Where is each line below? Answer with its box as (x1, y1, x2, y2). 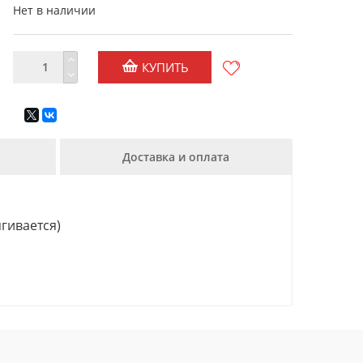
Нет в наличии (13, 2, 96, 18)
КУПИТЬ (138, 59, 189, 75)
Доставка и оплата (122, 149, 229, 164)
